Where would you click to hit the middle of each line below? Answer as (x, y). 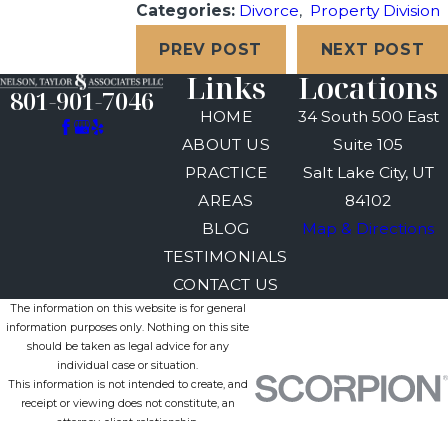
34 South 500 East (368, 117)
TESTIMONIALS (226, 257)
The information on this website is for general (127, 309)
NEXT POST (372, 49)
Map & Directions (368, 229)
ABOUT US (225, 145)
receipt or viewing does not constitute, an (127, 404)
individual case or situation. (127, 366)
